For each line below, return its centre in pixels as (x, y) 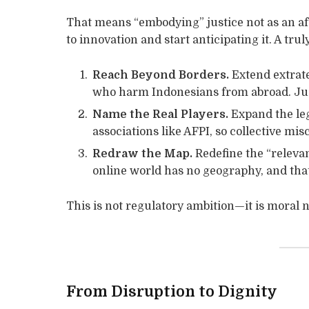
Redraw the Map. (143, 153)
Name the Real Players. (161, 114)
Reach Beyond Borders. (161, 75)
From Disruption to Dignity (172, 291)
